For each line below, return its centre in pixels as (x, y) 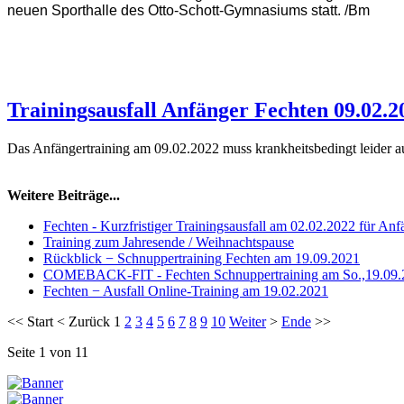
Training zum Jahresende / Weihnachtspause (169, 242)
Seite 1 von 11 (48, 352)
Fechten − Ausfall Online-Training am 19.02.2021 (186, 290)
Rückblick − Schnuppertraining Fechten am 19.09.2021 (202, 258)
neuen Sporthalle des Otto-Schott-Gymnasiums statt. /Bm (188, 10)
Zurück (89, 321)
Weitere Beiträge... (64, 195)
